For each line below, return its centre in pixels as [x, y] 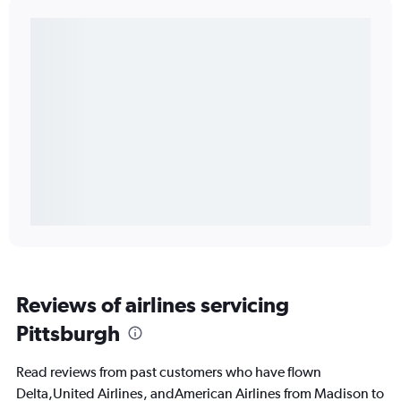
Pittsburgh [68, 333]
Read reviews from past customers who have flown [169, 372]
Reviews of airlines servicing [153, 305]
